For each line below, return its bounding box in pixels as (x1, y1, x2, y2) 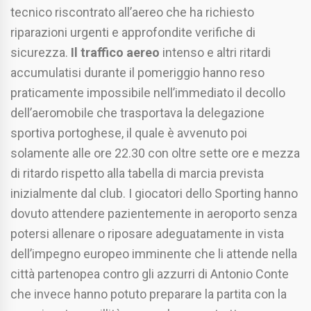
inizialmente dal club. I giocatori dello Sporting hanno (10, 186, 298, 201)
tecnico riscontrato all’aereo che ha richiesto (10, 5, 254, 20)
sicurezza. (10, 45, 71, 60)
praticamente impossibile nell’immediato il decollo (10, 85, 285, 101)
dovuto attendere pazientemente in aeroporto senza (10, 206, 297, 221)
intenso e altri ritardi (160, 45, 271, 60)
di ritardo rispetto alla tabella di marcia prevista (10, 166, 264, 181)
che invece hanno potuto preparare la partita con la (10, 287, 287, 302)
